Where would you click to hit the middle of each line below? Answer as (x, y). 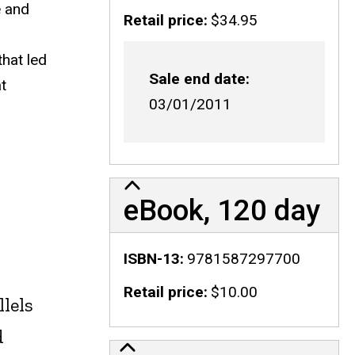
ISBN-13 (151, 258)
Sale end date (197, 79)
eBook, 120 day (221, 210)
